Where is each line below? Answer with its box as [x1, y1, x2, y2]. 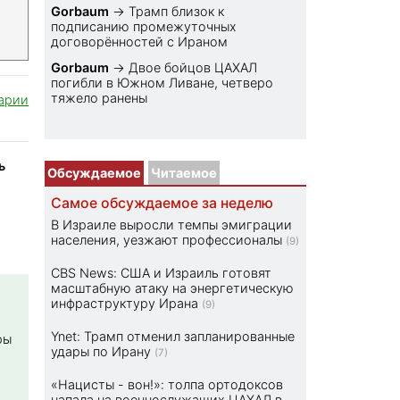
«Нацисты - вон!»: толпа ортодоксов [51, 377, 284, 393]
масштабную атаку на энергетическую [51, 280, 295, 296]
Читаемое [151, 165, 218, 181]
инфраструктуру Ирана [51, 296, 199, 312]
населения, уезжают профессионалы [51, 232, 283, 248]
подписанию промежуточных [51, 19, 237, 35]
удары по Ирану [51, 344, 152, 360]
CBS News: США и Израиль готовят [51, 265, 272, 281]
